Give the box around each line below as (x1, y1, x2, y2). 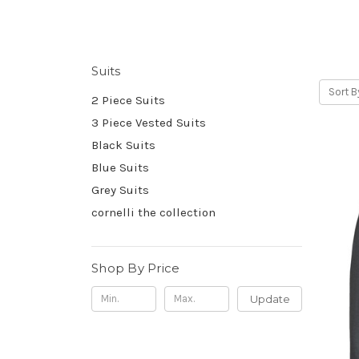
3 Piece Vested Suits (91, 115, 206, 130)
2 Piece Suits (91, 92, 165, 107)
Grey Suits (91, 182, 149, 197)
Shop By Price (91, 260, 180, 276)
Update (249, 292, 290, 305)
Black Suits (91, 137, 155, 152)
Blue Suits (91, 159, 149, 175)
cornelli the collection (91, 204, 216, 220)
